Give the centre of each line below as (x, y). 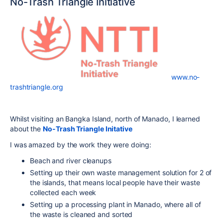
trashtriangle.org (37, 87)
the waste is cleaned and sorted (81, 215)
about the (27, 129)
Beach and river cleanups (71, 161)
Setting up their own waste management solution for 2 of (121, 173)
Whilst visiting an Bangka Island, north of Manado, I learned (105, 119)
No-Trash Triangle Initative (88, 129)
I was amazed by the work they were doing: (81, 145)
